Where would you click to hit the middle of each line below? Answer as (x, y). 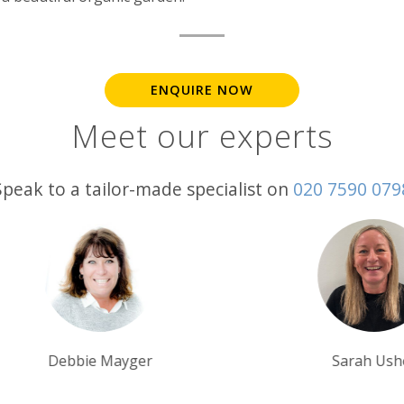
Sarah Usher (202, 361)
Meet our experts (202, 136)
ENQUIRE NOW (202, 90)
